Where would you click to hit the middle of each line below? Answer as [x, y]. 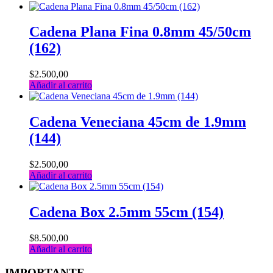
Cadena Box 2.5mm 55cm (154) [126, 212]
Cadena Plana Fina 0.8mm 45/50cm [140, 32]
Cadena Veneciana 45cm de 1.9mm [138, 122]
